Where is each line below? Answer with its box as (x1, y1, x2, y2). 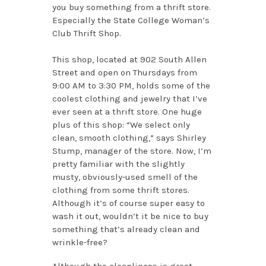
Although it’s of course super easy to (52, 197, 205, 208)
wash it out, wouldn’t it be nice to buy (52, 210, 208, 221)
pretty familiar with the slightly (52, 158, 185, 169)
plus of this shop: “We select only (52, 119, 190, 130)
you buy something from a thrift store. (52, 1, 211, 12)
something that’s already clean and (52, 223, 200, 235)
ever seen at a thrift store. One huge (52, 106, 202, 117)
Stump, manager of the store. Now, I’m (52, 145, 211, 156)
